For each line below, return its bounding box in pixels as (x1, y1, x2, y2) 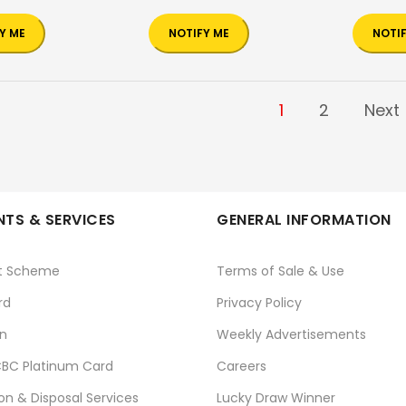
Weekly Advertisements (217, 325, 366, 344)
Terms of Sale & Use (217, 262, 344, 281)
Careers (217, 357, 266, 376)
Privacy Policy (217, 294, 302, 313)
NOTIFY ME (169, 25, 229, 42)
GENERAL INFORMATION (217, 209, 391, 231)
